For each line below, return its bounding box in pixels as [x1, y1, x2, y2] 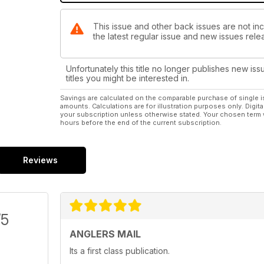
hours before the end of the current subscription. [60, 118, 222, 127]
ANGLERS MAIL [70, 228, 141, 240]
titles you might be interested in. [66, 73, 189, 84]
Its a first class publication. [70, 246, 170, 256]
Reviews [23, 155, 58, 166]
